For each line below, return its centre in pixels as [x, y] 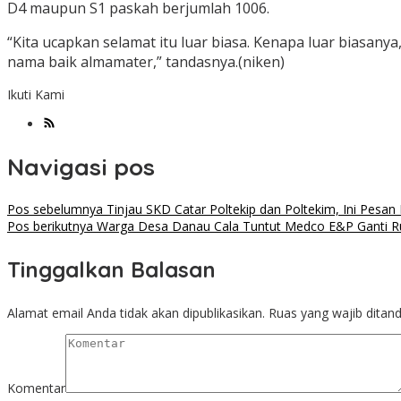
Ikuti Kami [36, 95]
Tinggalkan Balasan [111, 270]
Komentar [36, 388]
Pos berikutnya [50, 226]
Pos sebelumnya [55, 209]
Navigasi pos [81, 166]
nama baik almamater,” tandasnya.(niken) [146, 62]
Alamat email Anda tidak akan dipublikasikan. [136, 313]
